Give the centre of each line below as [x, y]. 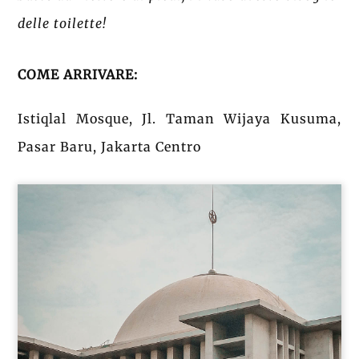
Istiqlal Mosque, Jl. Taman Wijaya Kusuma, [179, 119]
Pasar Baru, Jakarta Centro [110, 147]
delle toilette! [65, 23]
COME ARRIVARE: [78, 74]
